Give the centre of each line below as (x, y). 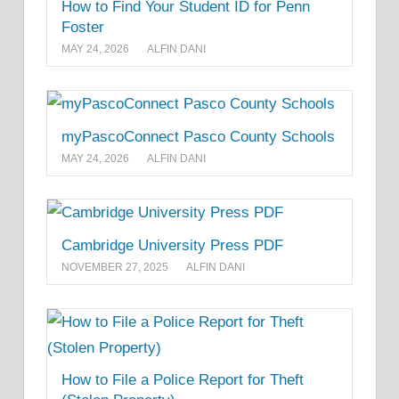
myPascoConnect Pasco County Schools (198, 136)
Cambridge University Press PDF (172, 245)
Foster (83, 28)
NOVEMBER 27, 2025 (115, 268)
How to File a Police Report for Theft (183, 380)
